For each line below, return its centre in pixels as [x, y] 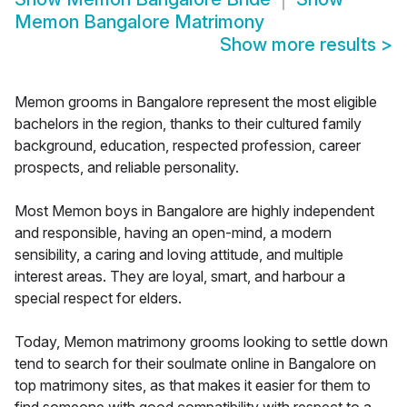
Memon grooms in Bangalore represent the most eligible [196, 102]
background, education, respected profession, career [188, 146]
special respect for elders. [98, 298]
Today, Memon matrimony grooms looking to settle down [201, 342]
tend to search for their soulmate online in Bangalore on [195, 364]
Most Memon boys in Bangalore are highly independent [194, 211]
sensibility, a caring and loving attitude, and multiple [179, 255]
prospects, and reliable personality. [127, 168]
